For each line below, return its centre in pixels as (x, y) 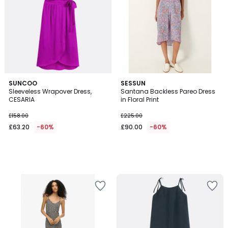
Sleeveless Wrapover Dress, (50, 91)
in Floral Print (140, 99)
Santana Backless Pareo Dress (168, 91)
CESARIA (22, 99)
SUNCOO (23, 83)
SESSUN (133, 83)
